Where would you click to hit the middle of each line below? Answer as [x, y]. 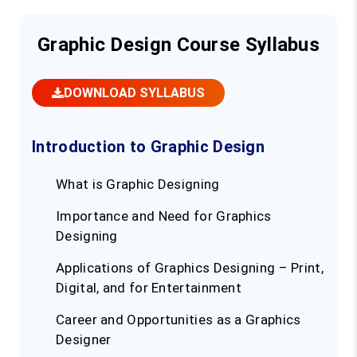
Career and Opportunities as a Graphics [178, 320]
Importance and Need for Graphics [164, 216]
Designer [84, 340]
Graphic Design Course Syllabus [178, 45]
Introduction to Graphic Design [148, 147]
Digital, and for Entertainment [149, 288]
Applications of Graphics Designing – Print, [190, 268]
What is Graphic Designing [138, 184]
